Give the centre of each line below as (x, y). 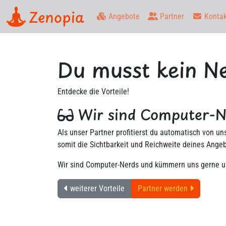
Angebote (123, 16)
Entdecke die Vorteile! (93, 92)
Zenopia (56, 17)
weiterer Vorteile (96, 188)
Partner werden (164, 188)
